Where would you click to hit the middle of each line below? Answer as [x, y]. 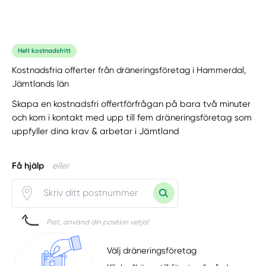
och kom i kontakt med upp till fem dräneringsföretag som [132, 117]
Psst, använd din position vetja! [98, 222]
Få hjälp [28, 165]
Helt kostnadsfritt [45, 50]
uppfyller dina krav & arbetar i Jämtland [96, 131]
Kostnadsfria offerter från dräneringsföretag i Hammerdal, [129, 70]
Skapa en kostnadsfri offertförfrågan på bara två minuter [132, 104]
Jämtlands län [41, 83]
